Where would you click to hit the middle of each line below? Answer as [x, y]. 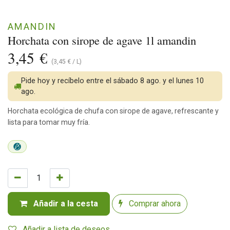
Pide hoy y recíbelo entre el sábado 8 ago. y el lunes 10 [112, 81]
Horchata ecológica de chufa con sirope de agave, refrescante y [113, 111]
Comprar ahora [154, 203]
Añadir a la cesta [65, 203]
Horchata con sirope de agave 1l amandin [102, 40]
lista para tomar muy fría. [49, 122]
